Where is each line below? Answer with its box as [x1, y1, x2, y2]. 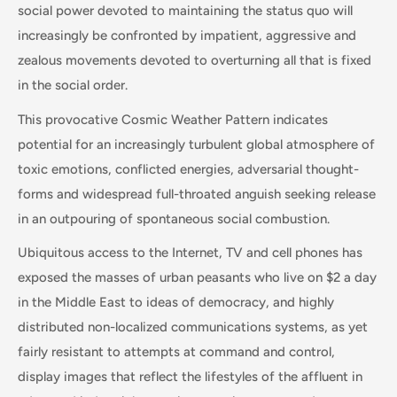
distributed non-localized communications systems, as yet [18, 319, 368, 335]
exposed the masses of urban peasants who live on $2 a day [18, 269, 377, 285]
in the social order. [18, 77, 128, 93]
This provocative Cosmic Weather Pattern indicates [18, 111, 328, 128]
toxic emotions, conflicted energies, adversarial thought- [18, 160, 359, 177]
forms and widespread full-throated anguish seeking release [18, 185, 376, 202]
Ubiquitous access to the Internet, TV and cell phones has [18, 245, 362, 261]
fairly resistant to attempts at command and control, [18, 344, 335, 360]
